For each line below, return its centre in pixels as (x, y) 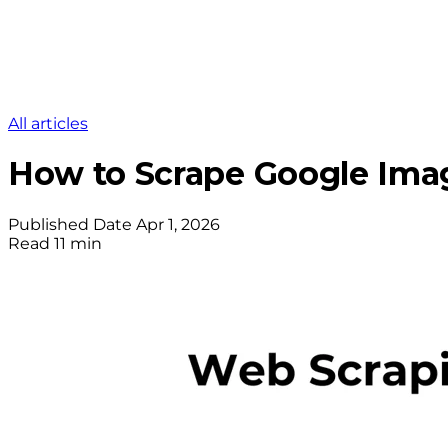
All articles (48, 123)
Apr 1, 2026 (178, 224)
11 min (78, 243)
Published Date (70, 224)
